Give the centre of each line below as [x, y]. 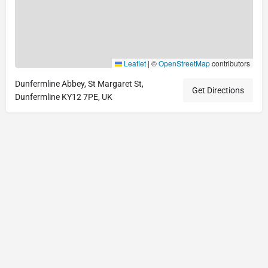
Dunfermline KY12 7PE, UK [64, 97]
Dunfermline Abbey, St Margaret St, [79, 83]
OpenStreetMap [184, 63]
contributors [230, 63]
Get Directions [218, 90]
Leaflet [134, 63]
